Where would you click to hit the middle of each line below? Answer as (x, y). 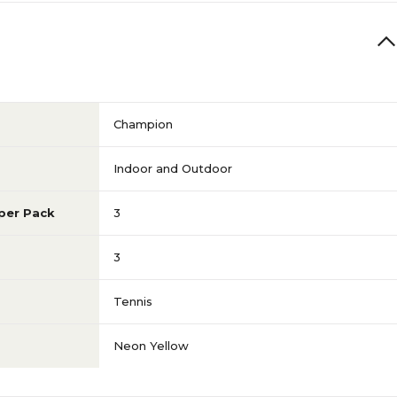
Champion (143, 124)
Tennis (133, 301)
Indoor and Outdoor (173, 168)
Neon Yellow (151, 346)
